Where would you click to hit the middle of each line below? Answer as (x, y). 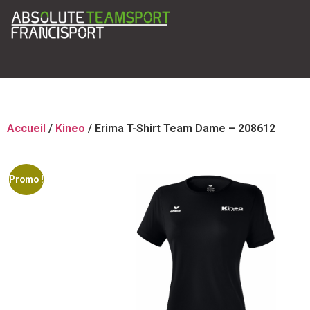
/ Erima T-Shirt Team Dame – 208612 (180, 128)
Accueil (26, 128)
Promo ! (27, 180)
